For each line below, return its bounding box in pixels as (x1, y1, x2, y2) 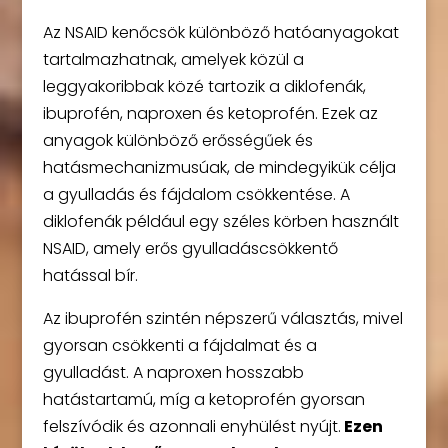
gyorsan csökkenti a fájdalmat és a (42, 334, 317, 358)
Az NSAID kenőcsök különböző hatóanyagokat (42, 21, 399, 45)
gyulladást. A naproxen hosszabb (42, 361, 304, 385)
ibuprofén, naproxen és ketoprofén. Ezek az (42, 102, 378, 126)
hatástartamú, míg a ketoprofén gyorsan (42, 388, 365, 412)
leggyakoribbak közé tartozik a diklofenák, (42, 75, 366, 99)
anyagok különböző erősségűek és (42, 129, 313, 153)
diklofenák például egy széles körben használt (42, 210, 399, 234)
